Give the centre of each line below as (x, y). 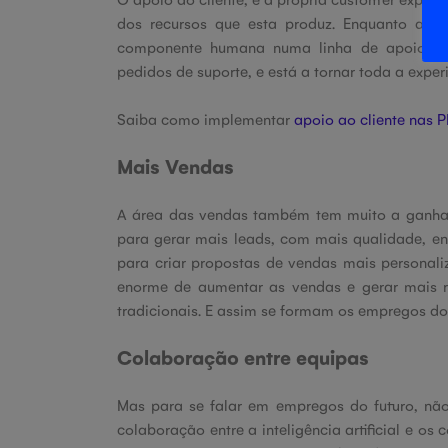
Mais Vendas (175, 166)
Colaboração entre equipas (243, 357)
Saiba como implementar (205, 118)
